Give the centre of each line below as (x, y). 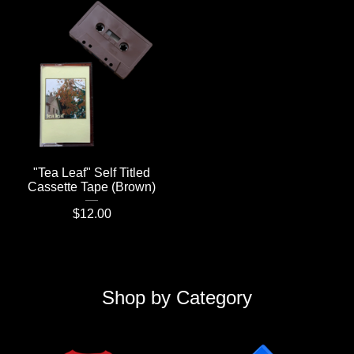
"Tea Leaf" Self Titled (92, 172)
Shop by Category (177, 297)
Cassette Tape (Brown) (92, 186)
